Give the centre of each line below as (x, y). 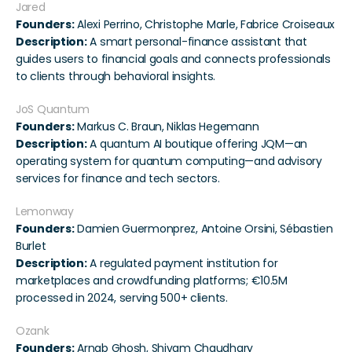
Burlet (31, 246)
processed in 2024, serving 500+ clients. (122, 298)
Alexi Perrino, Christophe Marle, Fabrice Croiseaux (205, 25)
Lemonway (45, 212)
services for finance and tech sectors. (118, 179)
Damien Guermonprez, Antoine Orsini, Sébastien (203, 229)
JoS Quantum (53, 110)
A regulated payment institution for (182, 264)
